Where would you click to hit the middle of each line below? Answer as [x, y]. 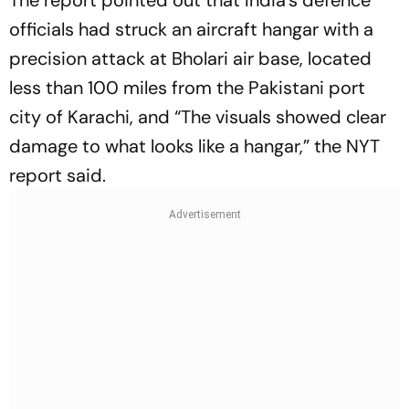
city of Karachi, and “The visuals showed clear [198, 117]
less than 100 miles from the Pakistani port [187, 88]
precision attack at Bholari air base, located [190, 58]
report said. [58, 175]
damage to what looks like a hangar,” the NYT [194, 146]
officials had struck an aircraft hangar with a [191, 29]
